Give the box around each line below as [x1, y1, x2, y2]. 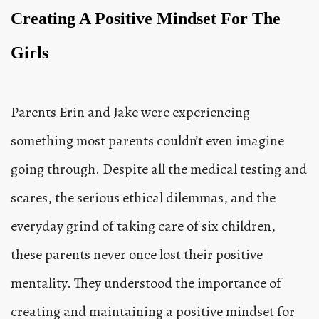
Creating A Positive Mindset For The [11, 9, 281, 28]
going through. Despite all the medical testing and [11, 159, 307, 179]
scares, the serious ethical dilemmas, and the [11, 187, 276, 207]
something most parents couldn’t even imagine [11, 130, 284, 150]
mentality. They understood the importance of [11, 273, 281, 293]
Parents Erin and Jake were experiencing [11, 102, 250, 122]
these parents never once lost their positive [11, 244, 263, 264]
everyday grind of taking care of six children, [11, 216, 276, 236]
